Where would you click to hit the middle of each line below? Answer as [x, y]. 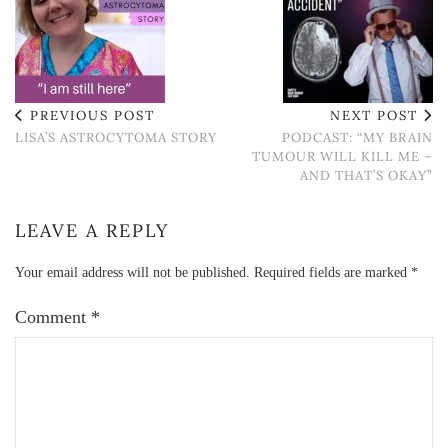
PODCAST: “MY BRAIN [357, 138]
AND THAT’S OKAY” [366, 176]
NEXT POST [376, 116]
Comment [53, 317]
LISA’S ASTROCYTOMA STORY [116, 138]
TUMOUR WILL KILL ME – [342, 157]
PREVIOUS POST [90, 116]
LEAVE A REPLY [92, 231]
